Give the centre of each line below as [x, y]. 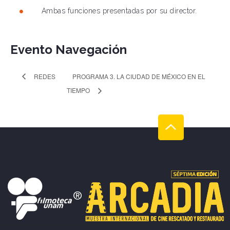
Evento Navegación [69, 50]
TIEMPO [79, 90]
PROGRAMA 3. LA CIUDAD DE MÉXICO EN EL [139, 76]
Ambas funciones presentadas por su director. [119, 11]
